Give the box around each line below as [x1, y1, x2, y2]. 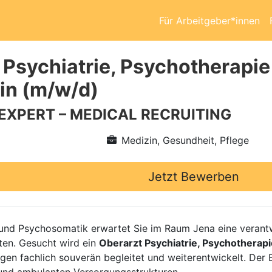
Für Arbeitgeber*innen [159, 14, 260, 27]
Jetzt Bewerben [148, 169, 239, 184]
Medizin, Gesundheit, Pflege [121, 134, 249, 146]
